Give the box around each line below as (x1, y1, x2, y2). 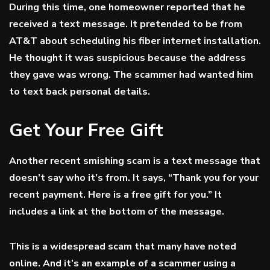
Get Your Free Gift (9, 118, 163, 143)
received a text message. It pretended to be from (9, 17, 242, 31)
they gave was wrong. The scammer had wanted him (9, 68, 253, 81)
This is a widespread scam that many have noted (9, 240, 236, 253)
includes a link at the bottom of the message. (9, 205, 224, 218)
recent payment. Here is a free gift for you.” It (9, 188, 222, 201)
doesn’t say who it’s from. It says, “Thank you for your (9, 171, 259, 184)
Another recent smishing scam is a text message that (9, 154, 260, 168)
